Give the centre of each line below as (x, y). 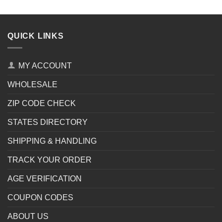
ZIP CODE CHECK (42, 104)
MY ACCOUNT (45, 66)
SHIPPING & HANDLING (52, 141)
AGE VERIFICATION (45, 179)
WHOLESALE (32, 85)
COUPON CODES (40, 198)
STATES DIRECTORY (48, 122)
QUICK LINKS (36, 36)
